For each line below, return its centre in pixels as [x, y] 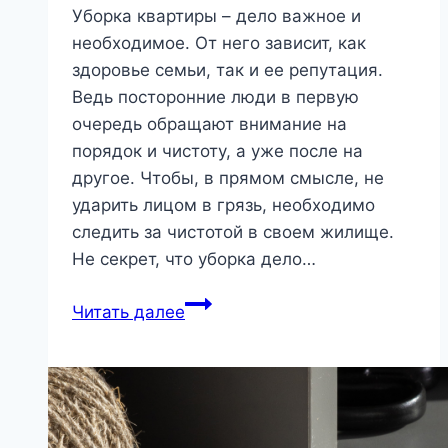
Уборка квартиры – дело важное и [216, 15]
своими [215, 355]
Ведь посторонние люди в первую [215, 96]
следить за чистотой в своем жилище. [233, 231]
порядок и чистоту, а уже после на [217, 150]
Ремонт [215, 301]
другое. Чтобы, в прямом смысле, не [228, 177]
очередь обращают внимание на [209, 123]
